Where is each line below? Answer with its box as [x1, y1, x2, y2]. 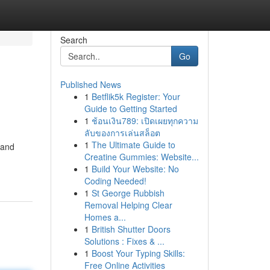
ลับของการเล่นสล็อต [84, 127, 160, 139]
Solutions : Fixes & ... [84, 235, 165, 247]
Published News [60, 78, 121, 90]
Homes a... [84, 211, 126, 223]
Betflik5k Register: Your [91, 90, 180, 102]
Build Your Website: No [91, 163, 179, 175]
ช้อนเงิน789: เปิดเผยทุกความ [91, 115, 198, 127]
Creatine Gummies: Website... [84, 151, 199, 163]
